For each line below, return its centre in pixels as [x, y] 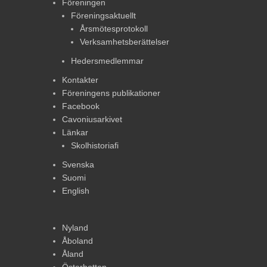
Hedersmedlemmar [107, 61]
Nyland [75, 228]
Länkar [75, 133]
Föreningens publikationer [111, 93]
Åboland [77, 241]
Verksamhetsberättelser [125, 42]
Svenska [78, 165]
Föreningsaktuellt [103, 16]
